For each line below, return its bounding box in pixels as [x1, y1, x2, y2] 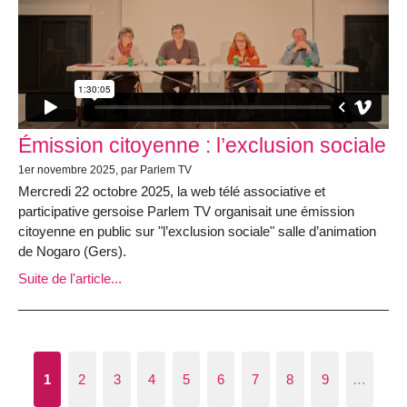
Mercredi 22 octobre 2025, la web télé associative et [18, 184, 325, 200]
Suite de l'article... [18, 270, 122, 286]
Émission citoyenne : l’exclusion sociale [18, 133, 386, 157]
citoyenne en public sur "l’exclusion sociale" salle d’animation [18, 223, 376, 240]
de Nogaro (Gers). [18, 243, 126, 260]
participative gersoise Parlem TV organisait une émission [18, 203, 354, 220]
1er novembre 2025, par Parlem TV [18, 164, 192, 177]
